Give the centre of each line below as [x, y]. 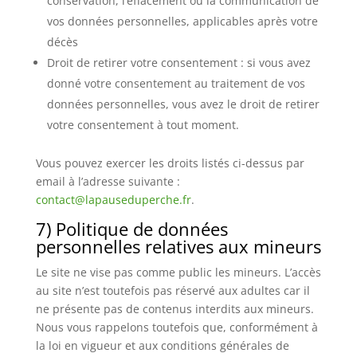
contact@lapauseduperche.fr [113, 200]
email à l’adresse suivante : [108, 181]
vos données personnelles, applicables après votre [182, 21]
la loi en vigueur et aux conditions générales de [162, 345]
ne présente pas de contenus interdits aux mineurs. [175, 309]
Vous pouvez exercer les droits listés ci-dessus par [170, 163]
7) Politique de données [131, 229]
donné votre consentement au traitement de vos [176, 83]
